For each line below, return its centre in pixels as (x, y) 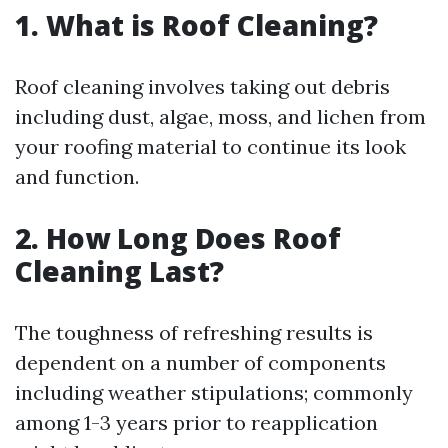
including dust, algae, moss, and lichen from (220, 117)
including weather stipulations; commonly (214, 393)
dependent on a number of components (200, 363)
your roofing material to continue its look (210, 147)
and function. (77, 177)
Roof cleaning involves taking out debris (202, 87)
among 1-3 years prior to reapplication (196, 423)
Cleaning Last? (119, 271)
